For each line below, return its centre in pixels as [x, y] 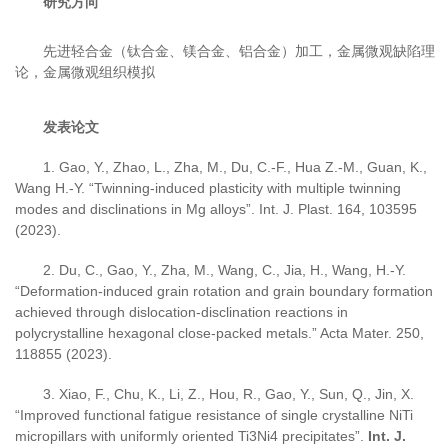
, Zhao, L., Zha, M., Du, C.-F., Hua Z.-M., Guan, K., [266, 166]
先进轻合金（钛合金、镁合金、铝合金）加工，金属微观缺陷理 [239, 50]
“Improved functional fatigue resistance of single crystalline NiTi [214, 414]
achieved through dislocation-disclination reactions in [181, 311]
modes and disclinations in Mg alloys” [133, 208]
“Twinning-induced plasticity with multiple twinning [245, 187]
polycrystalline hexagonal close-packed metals [161, 332]
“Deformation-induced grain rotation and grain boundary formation [224, 290]
